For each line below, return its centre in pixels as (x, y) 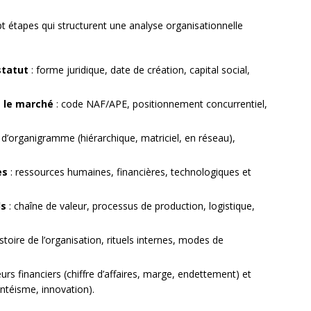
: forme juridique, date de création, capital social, (139, 70)
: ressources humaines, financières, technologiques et (129, 172)
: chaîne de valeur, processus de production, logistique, (131, 206)
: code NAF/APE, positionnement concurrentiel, (160, 104)
